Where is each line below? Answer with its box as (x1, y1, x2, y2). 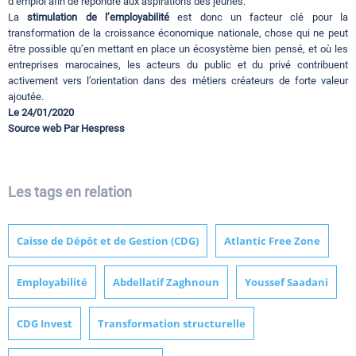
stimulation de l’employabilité (27, 11, 169, 24)
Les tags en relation (8, 184, 132, 201)
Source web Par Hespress (8, 122, 125, 135)
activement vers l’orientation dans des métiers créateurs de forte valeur (8, 75, 348, 87)
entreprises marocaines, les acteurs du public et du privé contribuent (8, 59, 348, 72)
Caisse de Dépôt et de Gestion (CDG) (17, 234, 199, 249)
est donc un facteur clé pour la (168, 11, 349, 24)
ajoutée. (8, 91, 44, 103)
